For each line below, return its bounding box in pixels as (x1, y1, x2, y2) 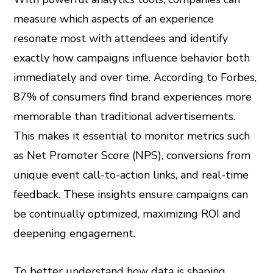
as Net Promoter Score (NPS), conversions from (13, 148, 251, 163)
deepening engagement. (13, 226, 136, 241)
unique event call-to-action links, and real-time (13, 168, 249, 182)
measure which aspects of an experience (13, 12, 214, 26)
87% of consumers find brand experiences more (13, 90, 252, 104)
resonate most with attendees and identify (13, 31, 229, 46)
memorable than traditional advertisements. (13, 109, 236, 124)
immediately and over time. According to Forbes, (13, 70, 257, 85)
